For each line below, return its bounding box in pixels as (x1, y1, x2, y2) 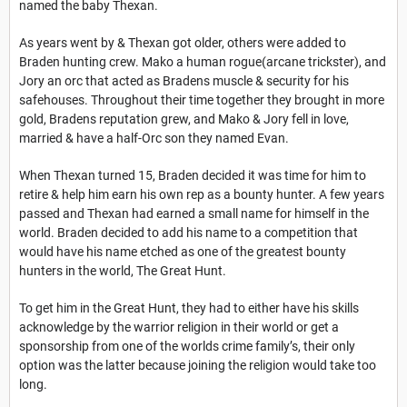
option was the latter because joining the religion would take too (19, 357, 376, 372)
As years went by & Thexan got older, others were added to (19, 35, 346, 50)
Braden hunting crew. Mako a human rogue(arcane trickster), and (19, 54, 386, 69)
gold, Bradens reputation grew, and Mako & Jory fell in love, (19, 111, 349, 126)
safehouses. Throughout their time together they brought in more (19, 92, 384, 107)
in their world (218, 319, 296, 334)
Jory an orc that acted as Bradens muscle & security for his (19, 73, 349, 88)
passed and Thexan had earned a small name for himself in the (19, 205, 369, 221)
